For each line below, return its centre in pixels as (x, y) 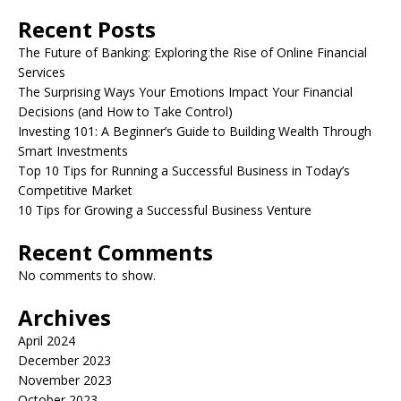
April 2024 (47, 341)
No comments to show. (87, 276)
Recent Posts (87, 30)
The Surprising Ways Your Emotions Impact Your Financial (185, 92)
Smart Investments (73, 151)
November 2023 (65, 380)
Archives (64, 318)
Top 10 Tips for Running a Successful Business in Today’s (184, 171)
